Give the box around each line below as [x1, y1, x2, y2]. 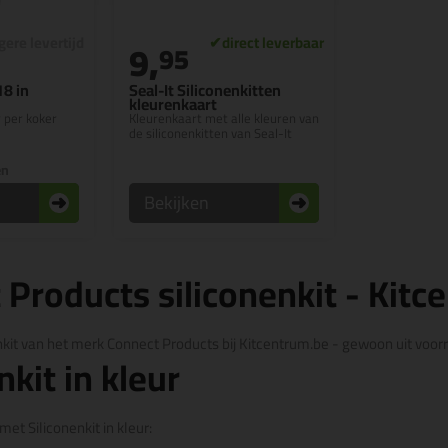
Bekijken [144, 186, 209, 219]
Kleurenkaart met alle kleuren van [129, 106, 319, 130]
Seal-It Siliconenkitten [129, 75, 281, 105]
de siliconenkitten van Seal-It [129, 121, 292, 145]
